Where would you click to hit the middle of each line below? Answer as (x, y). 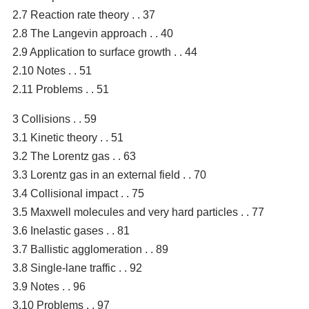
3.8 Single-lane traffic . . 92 (77, 268)
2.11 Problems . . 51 (61, 89)
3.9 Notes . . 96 (49, 286)
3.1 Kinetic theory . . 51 (68, 137)
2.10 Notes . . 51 (52, 70)
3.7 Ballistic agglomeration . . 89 (90, 249)
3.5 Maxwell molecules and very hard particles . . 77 (138, 212)
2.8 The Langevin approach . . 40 (93, 33)
